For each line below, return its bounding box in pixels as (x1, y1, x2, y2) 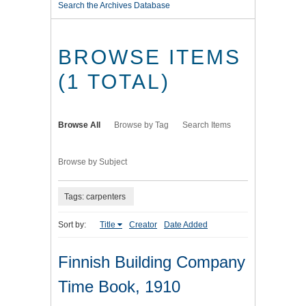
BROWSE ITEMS (58, 46, 241, 69)
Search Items (182, 120, 231, 130)
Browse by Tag (114, 120, 169, 130)
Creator (129, 220, 157, 230)
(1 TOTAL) (58, 70, 170, 94)
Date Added (164, 220, 208, 230)
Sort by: (58, 220, 86, 230)
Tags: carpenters (64, 191, 126, 201)
